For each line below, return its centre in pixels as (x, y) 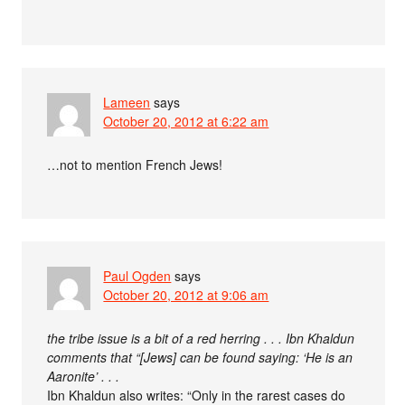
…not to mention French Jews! (135, 165)
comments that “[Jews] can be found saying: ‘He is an (200, 358)
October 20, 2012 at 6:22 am (186, 122)
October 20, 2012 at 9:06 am (186, 295)
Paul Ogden (137, 276)
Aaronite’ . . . (84, 377)
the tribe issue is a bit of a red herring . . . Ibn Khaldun (201, 339)
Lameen (127, 103)
